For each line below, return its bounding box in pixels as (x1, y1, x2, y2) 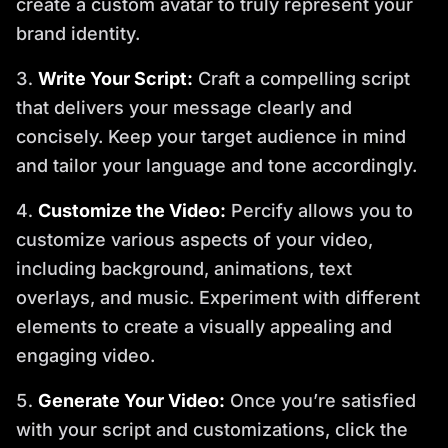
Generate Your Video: (38, 390, 225, 411)
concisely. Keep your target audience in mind (16, 126, 406, 147)
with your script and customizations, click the (16, 419, 408, 440)
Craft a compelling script (193, 68, 410, 89)
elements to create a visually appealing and (16, 316, 392, 337)
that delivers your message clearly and (16, 97, 352, 118)
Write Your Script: (38, 68, 193, 89)
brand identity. (16, 23, 140, 44)
